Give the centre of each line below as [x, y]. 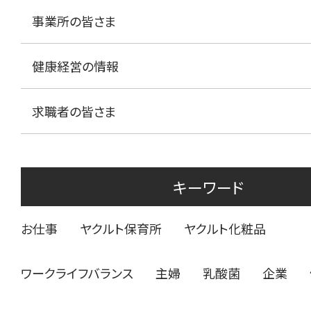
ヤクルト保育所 [121, 229]
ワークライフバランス [77, 273]
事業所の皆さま [74, 21]
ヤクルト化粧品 [225, 229]
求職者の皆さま [74, 111]
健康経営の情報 [75, 66]
